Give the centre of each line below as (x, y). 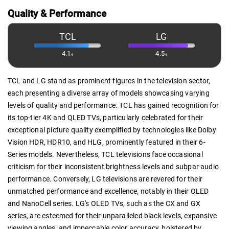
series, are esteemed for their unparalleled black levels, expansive (112, 216)
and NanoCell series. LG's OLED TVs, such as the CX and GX (104, 204)
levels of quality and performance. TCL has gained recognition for (113, 106)
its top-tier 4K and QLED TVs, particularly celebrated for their (106, 118)
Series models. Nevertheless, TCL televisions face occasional (105, 155)
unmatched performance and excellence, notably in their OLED (108, 191)
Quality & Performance (57, 14)
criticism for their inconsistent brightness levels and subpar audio (113, 167)
